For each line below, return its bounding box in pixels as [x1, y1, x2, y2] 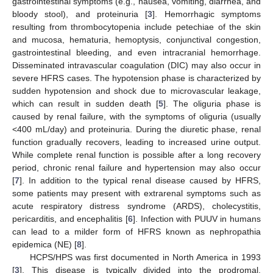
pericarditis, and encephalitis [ [12, 213, 128, 224]
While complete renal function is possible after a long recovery [12, 149, 261, 160]
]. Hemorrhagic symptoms [152, 9, 261, 19]
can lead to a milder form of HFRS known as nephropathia [12, 226, 261, 236]
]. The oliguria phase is [163, 98, 261, 108]
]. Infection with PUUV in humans [132, 213, 261, 224]
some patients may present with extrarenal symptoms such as [12, 188, 261, 198]
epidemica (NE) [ [12, 239, 77, 249]
